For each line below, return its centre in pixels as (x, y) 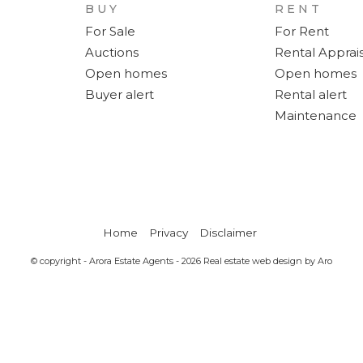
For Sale (110, 31)
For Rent (301, 31)
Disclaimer (228, 232)
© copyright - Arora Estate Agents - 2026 (117, 261)
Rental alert (310, 94)
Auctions (111, 52)
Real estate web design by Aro (268, 261)
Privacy (168, 232)
